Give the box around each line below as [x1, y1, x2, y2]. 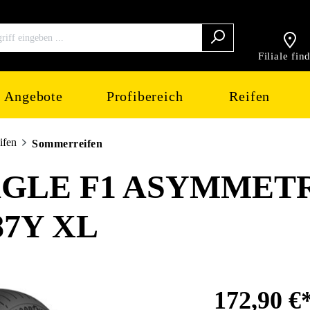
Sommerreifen [32, 138, 103, 149]
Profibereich [106, 89, 183, 104]
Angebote [4, 89, 63, 104]
